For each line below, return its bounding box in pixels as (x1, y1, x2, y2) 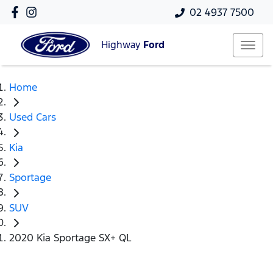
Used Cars (9, 110, 56, 124)
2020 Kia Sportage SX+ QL (9, 231, 132, 245)
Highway (101, 38, 143, 52)
